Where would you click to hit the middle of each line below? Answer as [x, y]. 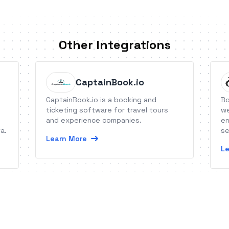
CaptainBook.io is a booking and [101, 100]
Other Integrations [114, 45]
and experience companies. [94, 120]
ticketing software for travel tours [107, 110]
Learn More [67, 139]
